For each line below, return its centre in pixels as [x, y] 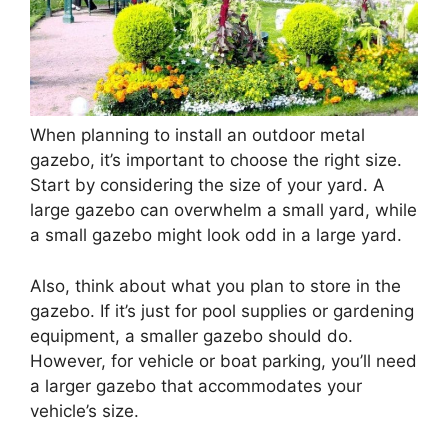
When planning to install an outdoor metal [197, 135]
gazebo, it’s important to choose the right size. [216, 160]
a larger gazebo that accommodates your [196, 385]
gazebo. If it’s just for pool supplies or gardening [222, 310]
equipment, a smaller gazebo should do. [191, 335]
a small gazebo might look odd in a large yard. [218, 235]
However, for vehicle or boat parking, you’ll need [223, 360]
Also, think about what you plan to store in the [215, 285]
